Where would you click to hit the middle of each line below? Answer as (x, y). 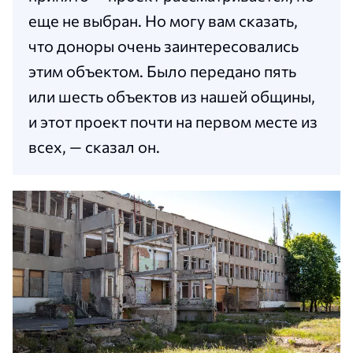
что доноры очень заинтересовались (163, 45)
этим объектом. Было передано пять (162, 71)
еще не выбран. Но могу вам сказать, (163, 20)
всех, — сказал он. (94, 146)
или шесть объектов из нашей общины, (172, 96)
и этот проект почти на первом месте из (173, 121)
